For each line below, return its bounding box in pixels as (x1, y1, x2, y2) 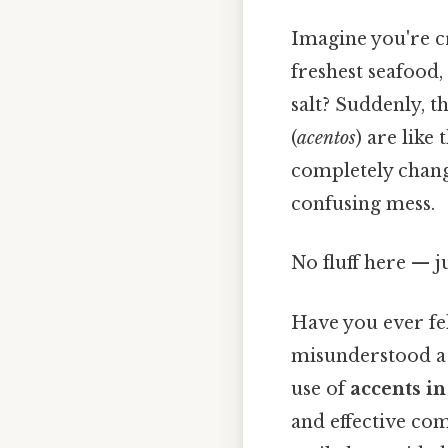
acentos (297, 127, 356, 150)
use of (291, 377, 350, 400)
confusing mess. (291, 193, 435, 216)
